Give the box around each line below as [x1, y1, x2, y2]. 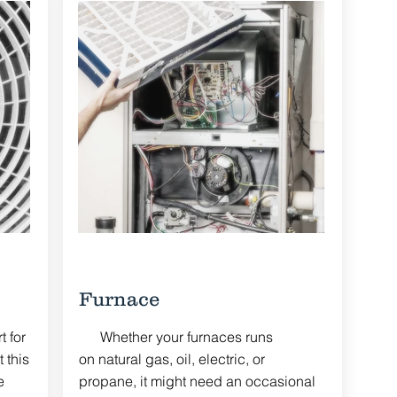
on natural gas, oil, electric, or [78, 350, 265, 368]
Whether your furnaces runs [78, 328, 273, 346]
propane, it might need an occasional [78, 372, 315, 390]
